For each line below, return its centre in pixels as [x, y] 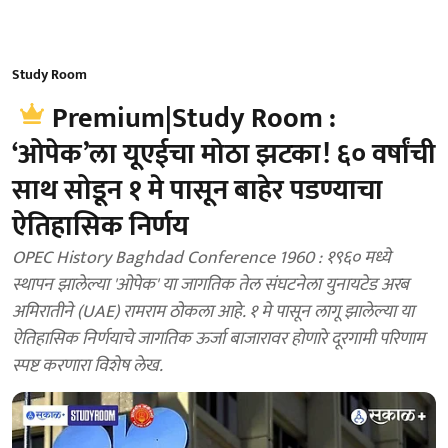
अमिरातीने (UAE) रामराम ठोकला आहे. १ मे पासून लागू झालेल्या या [213, 312]
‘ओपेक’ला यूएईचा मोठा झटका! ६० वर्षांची [224, 154]
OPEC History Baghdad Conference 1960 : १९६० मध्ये [201, 258]
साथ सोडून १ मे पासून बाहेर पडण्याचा [197, 190]
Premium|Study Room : [194, 118]
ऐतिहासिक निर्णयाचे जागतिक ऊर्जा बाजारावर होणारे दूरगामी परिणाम [218, 339]
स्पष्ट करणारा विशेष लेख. [87, 366]
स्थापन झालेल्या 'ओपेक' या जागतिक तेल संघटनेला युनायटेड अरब [210, 285]
